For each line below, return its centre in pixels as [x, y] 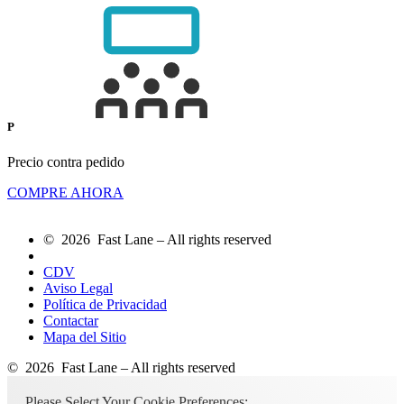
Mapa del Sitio [85, 336]
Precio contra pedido [66, 161]
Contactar [71, 320]
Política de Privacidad [105, 304]
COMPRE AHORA [65, 192]
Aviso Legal [78, 288]
